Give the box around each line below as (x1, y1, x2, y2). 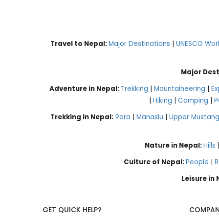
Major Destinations (109, 39, 170, 48)
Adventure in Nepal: (49, 84, 121, 93)
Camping (177, 95, 208, 105)
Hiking (153, 95, 172, 105)
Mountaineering (154, 84, 205, 93)
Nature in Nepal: (144, 140, 203, 150)
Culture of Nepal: (123, 157, 186, 167)
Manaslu (136, 112, 163, 122)
